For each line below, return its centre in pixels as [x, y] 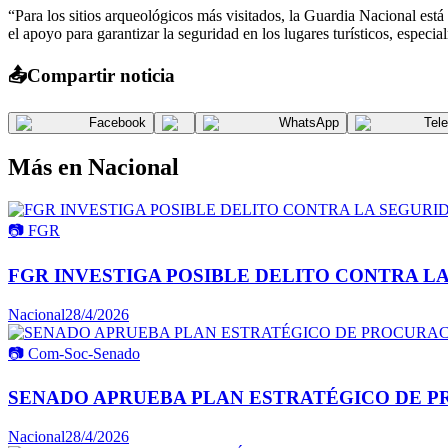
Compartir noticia [101, 75]
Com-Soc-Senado [84, 353]
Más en [48, 167]
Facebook [117, 123]
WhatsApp [309, 123]
